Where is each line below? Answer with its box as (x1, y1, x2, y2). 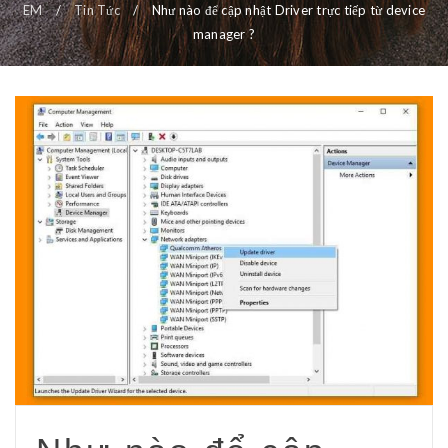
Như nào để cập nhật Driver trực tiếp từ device (151, 2, 426, 18)
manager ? (192, 26, 256, 42)
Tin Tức (74, 2, 120, 18)
